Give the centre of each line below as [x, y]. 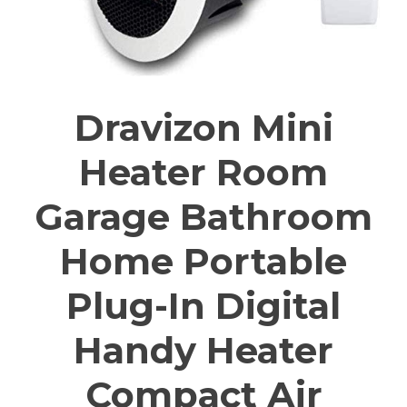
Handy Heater [203, 351]
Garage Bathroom [203, 217]
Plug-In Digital [203, 306]
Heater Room [203, 173]
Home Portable [203, 262]
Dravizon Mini [203, 128]
